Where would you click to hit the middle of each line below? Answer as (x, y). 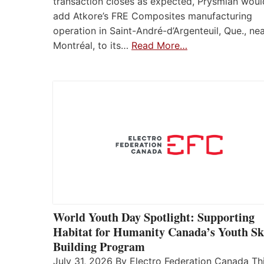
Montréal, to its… (92, 46)
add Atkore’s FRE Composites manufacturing (153, 16)
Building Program (99, 247)
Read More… (159, 46)
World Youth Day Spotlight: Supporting (154, 217)
